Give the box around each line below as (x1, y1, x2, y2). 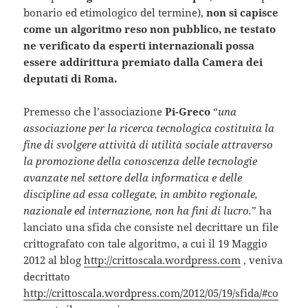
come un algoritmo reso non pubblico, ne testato (23, 22, 276, 36)
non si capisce (206, 5, 279, 20)
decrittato (23, 269, 71, 284)
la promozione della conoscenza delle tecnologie (23, 154, 258, 168)
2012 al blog (23, 253, 85, 267)
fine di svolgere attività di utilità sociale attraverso (23, 137, 274, 152)
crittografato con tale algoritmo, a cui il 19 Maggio (23, 236, 268, 251)
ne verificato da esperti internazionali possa (23, 38, 255, 53)
